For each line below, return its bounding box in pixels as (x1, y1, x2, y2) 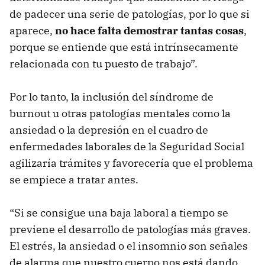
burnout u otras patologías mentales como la (9, 106, 231, 121)
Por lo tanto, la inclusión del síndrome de (9, 90, 214, 104)
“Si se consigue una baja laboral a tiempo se (9, 206, 228, 220)
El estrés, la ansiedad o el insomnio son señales (9, 239, 248, 253)
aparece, (9, 24, 55, 38)
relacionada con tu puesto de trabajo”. (9, 57, 198, 71)
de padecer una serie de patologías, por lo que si (9, 7, 250, 21)
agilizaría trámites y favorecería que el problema (9, 156, 253, 170)
